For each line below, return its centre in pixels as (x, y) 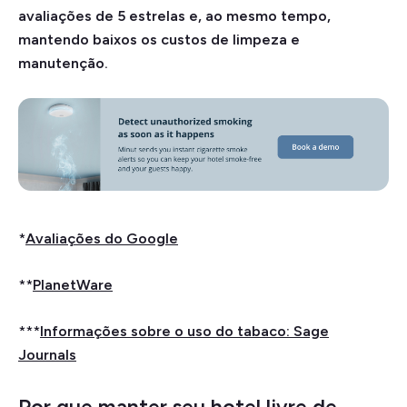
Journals (47, 354)
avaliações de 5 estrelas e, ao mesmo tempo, (174, 15)
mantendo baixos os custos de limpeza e (159, 39)
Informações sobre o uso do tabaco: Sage (184, 331)
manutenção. (63, 63)
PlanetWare (73, 284)
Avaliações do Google (102, 238)
